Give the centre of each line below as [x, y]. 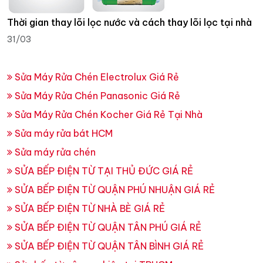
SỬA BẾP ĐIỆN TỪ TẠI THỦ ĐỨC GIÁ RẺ [103, 171]
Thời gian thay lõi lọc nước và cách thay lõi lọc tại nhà [129, 23]
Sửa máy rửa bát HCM [63, 134]
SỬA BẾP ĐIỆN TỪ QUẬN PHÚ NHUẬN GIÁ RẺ [114, 190]
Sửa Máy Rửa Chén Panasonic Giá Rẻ [96, 96]
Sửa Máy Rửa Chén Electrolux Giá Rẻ [96, 77]
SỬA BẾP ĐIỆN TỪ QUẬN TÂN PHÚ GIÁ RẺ [107, 227]
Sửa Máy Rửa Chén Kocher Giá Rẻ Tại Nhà [107, 115]
